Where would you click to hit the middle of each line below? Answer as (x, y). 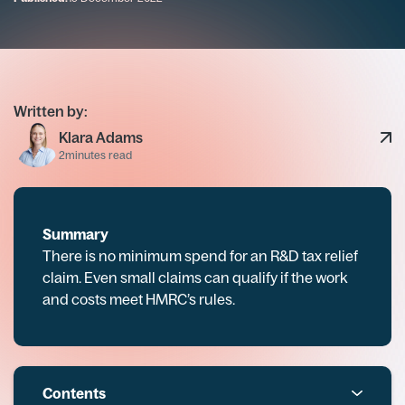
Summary (75, 234)
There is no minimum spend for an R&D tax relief (200, 256)
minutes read (99, 155)
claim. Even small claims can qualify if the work (195, 278)
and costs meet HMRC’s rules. (139, 299)
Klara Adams (101, 137)
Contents (74, 393)
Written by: (51, 111)
